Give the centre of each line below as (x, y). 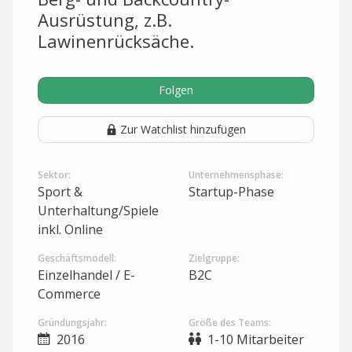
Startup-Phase (231, 192)
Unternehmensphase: (236, 175)
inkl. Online (70, 229)
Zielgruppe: (214, 258)
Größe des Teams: (230, 323)
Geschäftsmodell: (77, 258)
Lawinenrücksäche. (116, 41)
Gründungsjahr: (72, 323)
